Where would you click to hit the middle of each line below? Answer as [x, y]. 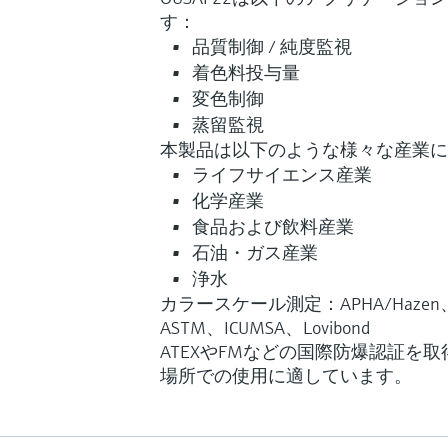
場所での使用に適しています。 [286, 375]
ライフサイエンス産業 [282, 174]
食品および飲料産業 [273, 226]
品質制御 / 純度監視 [272, 46]
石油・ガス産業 [255, 252]
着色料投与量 [246, 72]
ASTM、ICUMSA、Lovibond [265, 327]
